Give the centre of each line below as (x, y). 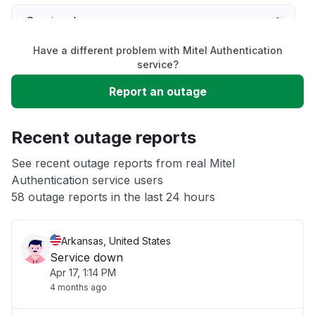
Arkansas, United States (116, 241)
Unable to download (80, 105)
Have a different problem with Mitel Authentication (157, 50)
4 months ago (78, 287)
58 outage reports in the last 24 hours (113, 197)
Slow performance (76, 63)
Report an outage (157, 91)
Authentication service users (87, 180)
